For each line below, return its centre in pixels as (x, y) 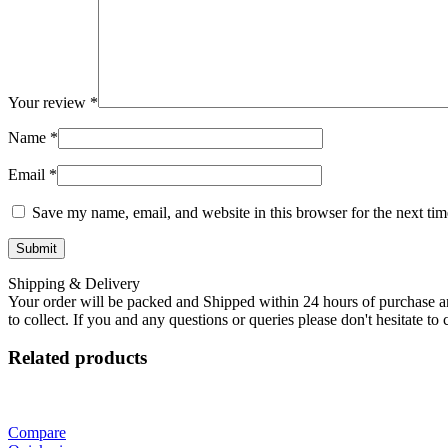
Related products (77, 358)
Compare (37, 433)
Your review (49, 102)
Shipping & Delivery (74, 283)
